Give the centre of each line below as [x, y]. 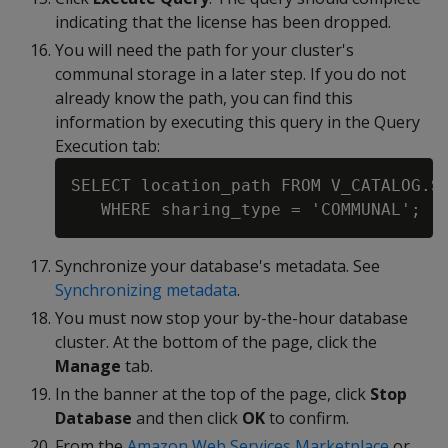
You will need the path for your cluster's [204, 50]
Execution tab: [107, 146]
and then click [187, 418]
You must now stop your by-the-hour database [231, 318]
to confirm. [307, 418]
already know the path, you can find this [204, 98]
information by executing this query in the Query [237, 122]
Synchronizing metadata [146, 290]
